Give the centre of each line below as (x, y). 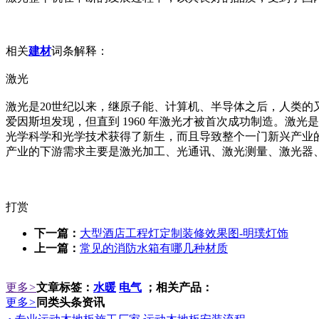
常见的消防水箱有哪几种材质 (154, 248)
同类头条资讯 (70, 302)
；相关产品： (177, 287)
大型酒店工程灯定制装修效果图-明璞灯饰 (184, 233)
